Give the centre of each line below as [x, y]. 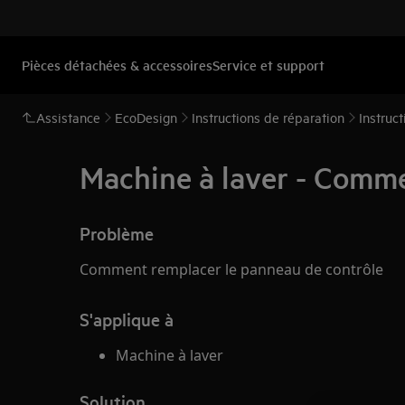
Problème [117, 233]
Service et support [268, 65]
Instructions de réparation [268, 117]
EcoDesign [146, 117]
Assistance [68, 117]
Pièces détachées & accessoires [117, 65]
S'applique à [127, 319]
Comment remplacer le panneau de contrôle [231, 269]
